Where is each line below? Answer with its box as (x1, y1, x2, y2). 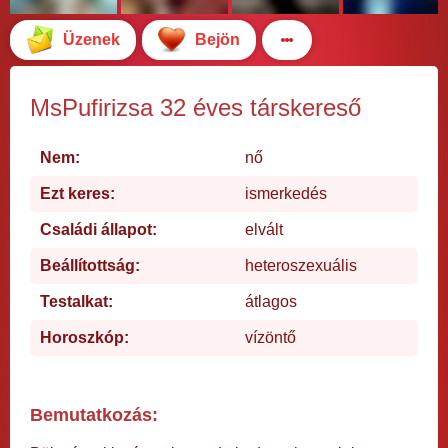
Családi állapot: (40, 220, 157, 238)
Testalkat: (40, 292, 113, 310)
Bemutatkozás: (30, 404, 158, 425)
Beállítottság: (40, 256, 140, 274)
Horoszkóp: (40, 328, 129, 346)
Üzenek (63, 30, 120, 48)
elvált (245, 220, 283, 238)
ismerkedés (245, 184, 327, 202)
